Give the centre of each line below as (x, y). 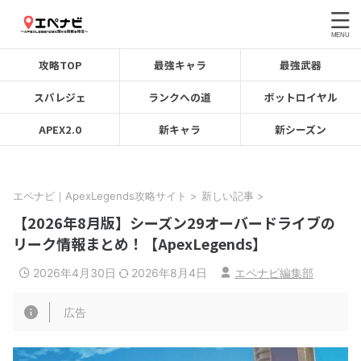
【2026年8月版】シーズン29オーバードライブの (174, 222)
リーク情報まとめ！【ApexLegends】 (140, 243)
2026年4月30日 (76, 273)
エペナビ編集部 (274, 273)
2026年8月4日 (169, 273)
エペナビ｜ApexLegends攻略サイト (100, 196)
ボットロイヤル (301, 97)
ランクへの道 (180, 97)
